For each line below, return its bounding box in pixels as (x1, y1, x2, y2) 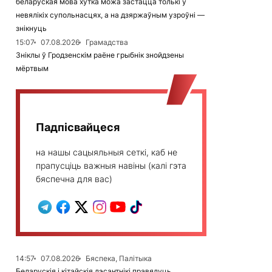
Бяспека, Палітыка (86, 254, 152, 263)
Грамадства (86, 38, 128, 47)
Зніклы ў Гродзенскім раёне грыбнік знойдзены (16, 50, 184, 59)
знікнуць (16, 24, 47, 33)
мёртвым (16, 64, 49, 73)
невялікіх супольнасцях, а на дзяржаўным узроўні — (16, 10, 205, 19)
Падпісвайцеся (36, 121, 120, 134)
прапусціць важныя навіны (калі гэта (36, 160, 186, 171)
